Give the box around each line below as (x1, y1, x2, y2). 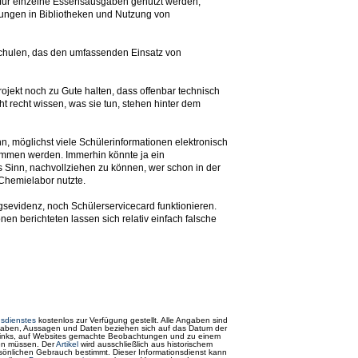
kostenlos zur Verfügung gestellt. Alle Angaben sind (36, 316, 228, 324)
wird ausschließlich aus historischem (78, 340, 213, 348)
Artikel (56, 340, 78, 348)
